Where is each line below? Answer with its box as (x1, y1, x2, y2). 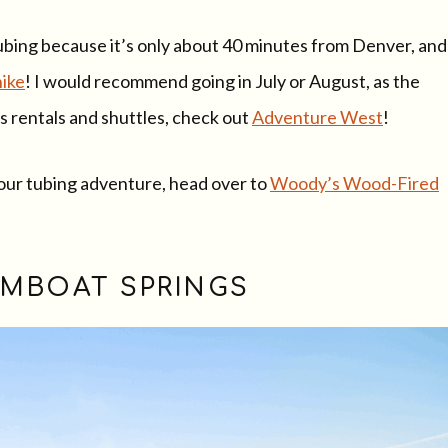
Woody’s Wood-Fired (270, 171, 439, 194)
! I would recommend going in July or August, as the (25, 69, 420, 92)
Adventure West (252, 105, 383, 128)
